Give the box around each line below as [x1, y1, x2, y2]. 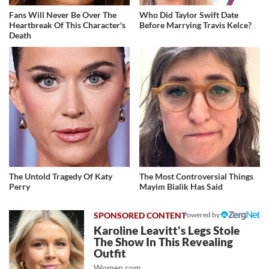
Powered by [183, 210, 221, 220]
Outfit [94, 247, 127, 261]
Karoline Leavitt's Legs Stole [94, 224, 240, 238]
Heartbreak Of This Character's [9, 19, 125, 30]
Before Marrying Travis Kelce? [139, 19, 252, 30]
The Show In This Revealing [94, 235, 234, 249]
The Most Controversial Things [139, 171, 254, 182]
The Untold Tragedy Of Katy [9, 171, 112, 182]
